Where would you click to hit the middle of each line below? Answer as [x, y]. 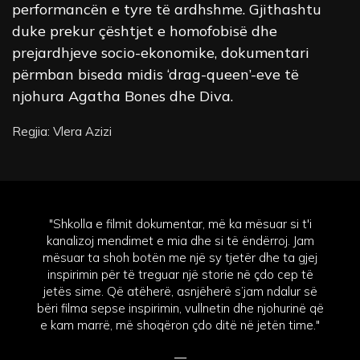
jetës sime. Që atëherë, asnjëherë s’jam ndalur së [180, 292]
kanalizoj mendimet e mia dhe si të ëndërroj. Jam [180, 241]
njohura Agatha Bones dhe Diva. [123, 96]
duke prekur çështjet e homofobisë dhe [145, 31]
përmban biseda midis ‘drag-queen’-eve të [155, 74]
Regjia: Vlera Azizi [62, 131]
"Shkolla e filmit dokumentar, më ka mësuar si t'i [180, 224]
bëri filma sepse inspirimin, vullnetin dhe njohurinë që [180, 309]
